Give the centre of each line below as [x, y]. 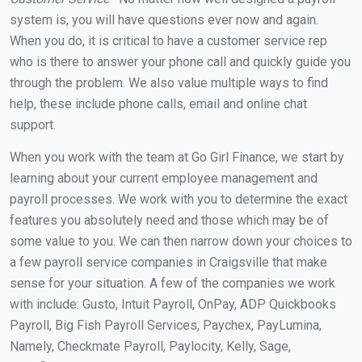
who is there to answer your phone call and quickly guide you [180, 61]
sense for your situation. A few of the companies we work [173, 283]
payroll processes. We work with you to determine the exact [179, 199]
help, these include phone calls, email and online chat [158, 103]
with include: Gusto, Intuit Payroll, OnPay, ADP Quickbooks [173, 304]
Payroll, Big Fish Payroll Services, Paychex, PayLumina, [166, 325]
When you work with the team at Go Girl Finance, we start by [177, 157]
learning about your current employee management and [164, 178]
